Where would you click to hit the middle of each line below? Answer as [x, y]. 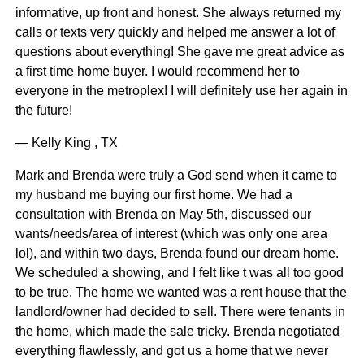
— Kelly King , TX [66, 143]
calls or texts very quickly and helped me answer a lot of [175, 32]
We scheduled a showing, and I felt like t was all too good [179, 273]
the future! [43, 110]
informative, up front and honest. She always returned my [178, 13]
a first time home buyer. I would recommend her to [157, 71]
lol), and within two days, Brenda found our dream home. [177, 253]
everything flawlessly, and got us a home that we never [171, 351]
